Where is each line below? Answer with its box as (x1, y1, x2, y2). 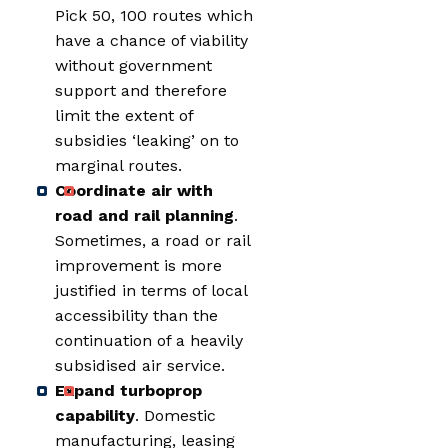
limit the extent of (55, 106, 193, 126)
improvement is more (55, 256, 222, 276)
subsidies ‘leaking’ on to (55, 131, 239, 151)
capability (55, 406, 135, 426)
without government (55, 56, 212, 76)
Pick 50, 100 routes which (55, 6, 253, 26)
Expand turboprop (55, 381, 202, 401)
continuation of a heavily (55, 331, 243, 351)
